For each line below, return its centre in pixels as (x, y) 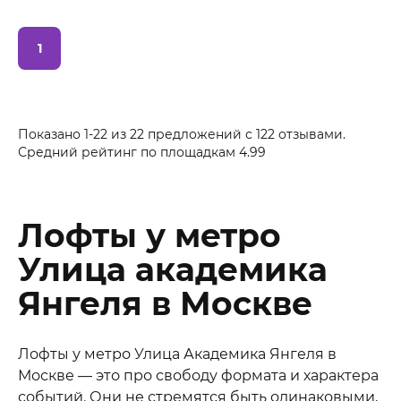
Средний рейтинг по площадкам (128, 153)
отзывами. (310, 135)
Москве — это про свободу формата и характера (198, 376)
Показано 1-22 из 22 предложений (132, 135)
